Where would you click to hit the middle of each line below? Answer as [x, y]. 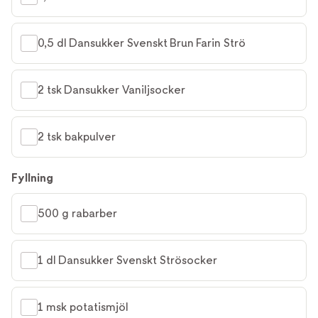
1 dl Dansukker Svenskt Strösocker [127, 260]
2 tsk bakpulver [77, 137]
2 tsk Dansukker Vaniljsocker [111, 90]
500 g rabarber [77, 213]
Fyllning [32, 178]
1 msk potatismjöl [83, 307]
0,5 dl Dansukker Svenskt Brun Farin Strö [142, 43]
